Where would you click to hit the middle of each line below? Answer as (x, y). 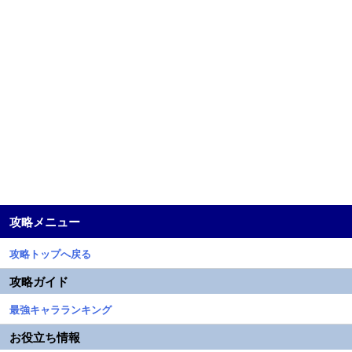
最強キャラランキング (60, 309)
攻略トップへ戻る (50, 253)
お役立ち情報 (45, 337)
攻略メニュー (45, 222)
